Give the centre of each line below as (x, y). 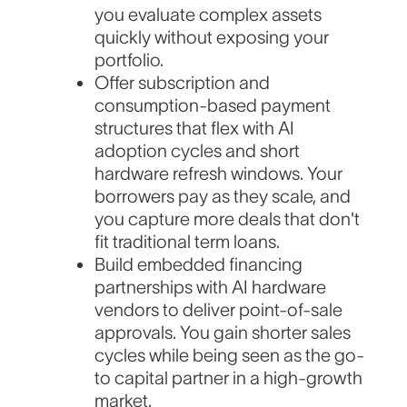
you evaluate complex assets (208, 15)
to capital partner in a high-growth (229, 378)
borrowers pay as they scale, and (223, 197)
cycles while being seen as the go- (230, 356)
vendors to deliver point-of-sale (219, 310)
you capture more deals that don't (228, 219)
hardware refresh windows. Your (219, 174)
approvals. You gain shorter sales (223, 333)
